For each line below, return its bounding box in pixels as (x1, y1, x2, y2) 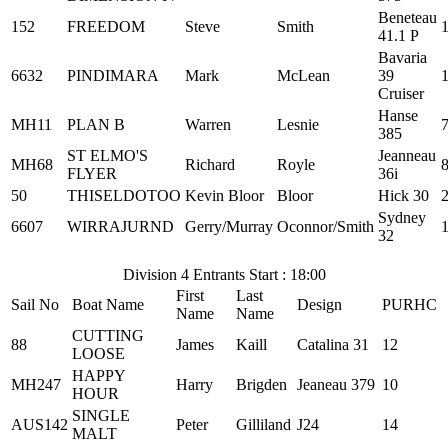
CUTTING (72, 327, 144, 344)
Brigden (236, 376, 287, 393)
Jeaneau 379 (297, 376, 375, 393)
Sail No (11, 296, 59, 313)
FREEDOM (67, 18, 145, 35)
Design (297, 296, 342, 313)
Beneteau (378, 9, 437, 26)
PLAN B (67, 116, 125, 133)
